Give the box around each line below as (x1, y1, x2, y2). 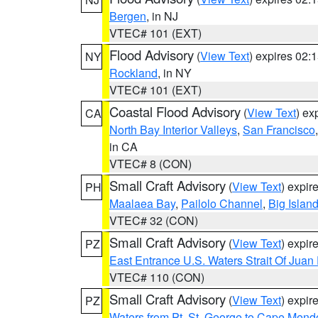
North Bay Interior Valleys (109, 121, 237, 138)
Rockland (109, 65, 158, 81)
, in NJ (146, 8, 178, 24)
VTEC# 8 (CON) (109, 155, 192, 172)
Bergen (109, 8, 146, 24)
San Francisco (243, 121, 315, 138)
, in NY (158, 65, 192, 81)
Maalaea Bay (109, 195, 175, 212)
